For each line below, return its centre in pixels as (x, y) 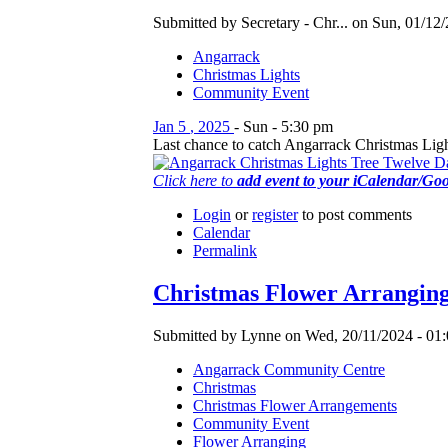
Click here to (195, 181)
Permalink (225, 251)
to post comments (355, 215)
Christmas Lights (246, 75)
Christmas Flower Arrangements (295, 406)
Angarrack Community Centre (289, 370)
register (275, 215)
